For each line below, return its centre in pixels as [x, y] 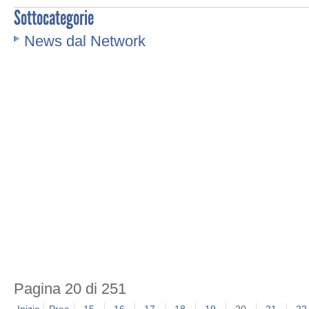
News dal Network [85, 41]
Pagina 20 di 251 [70, 289]
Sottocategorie [54, 18]
